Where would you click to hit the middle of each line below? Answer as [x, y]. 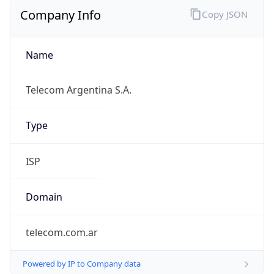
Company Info [61, 15]
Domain [44, 197]
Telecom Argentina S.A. [78, 90]
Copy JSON [224, 14]
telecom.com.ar [61, 233]
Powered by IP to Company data [82, 264]
